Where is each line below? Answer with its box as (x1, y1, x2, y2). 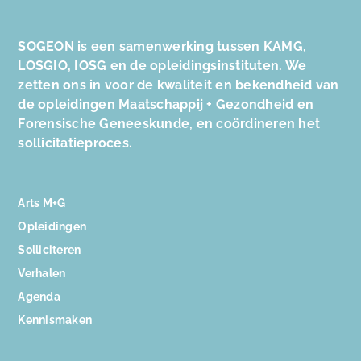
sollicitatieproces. (18, 135, 136, 151)
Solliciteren (18, 243, 81, 257)
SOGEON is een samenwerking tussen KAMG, (18, 39, 307, 55)
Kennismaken (18, 313, 93, 327)
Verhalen (18, 267, 66, 280)
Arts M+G (18, 197, 66, 210)
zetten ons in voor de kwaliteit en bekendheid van (18, 77, 339, 93)
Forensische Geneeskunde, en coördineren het (18, 116, 321, 132)
